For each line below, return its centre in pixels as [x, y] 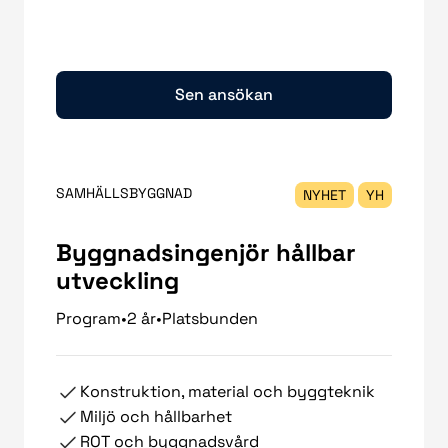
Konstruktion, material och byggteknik [227, 392]
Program [88, 319]
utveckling [117, 281]
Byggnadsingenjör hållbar [206, 253]
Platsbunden [210, 319]
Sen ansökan [224, 95]
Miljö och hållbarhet [156, 417]
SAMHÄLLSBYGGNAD [124, 193]
